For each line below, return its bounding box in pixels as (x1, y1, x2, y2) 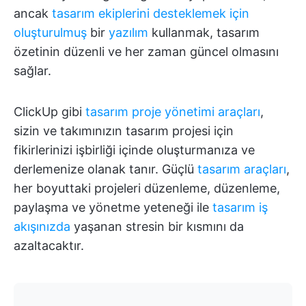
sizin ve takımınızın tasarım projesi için (14, 123, 234, 138)
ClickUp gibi (14, 104, 85, 119)
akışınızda (14, 219, 70, 234)
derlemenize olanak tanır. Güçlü (14, 161, 197, 176)
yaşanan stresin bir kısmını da (70, 219, 244, 234)
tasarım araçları (197, 161, 286, 176)
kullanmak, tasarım (148, 25, 260, 40)
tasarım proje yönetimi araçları (85, 104, 260, 119)
